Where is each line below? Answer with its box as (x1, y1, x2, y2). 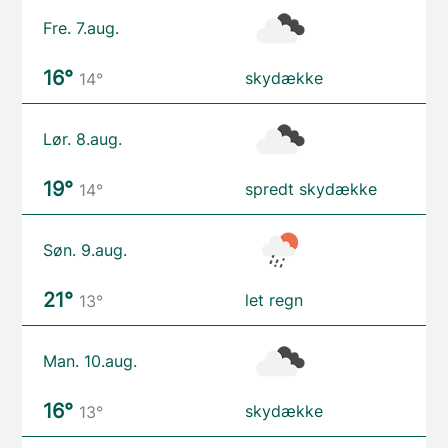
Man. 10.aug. (43, 350, 138, 371)
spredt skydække (245, 178, 377, 199)
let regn (245, 289, 303, 310)
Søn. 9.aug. (43, 239, 128, 260)
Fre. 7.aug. (43, 17, 120, 38)
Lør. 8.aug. (43, 128, 123, 149)
